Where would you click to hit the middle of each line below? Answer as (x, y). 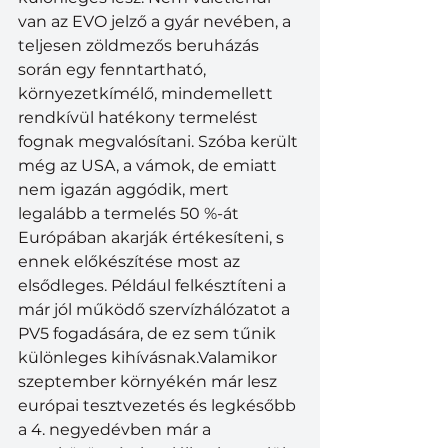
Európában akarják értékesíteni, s (153, 237)
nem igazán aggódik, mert (125, 189)
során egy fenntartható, (114, 69)
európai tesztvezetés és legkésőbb (159, 405)
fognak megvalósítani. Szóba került (160, 141)
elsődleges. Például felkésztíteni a (154, 285)
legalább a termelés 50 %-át (130, 213)
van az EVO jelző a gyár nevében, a (156, 21)
